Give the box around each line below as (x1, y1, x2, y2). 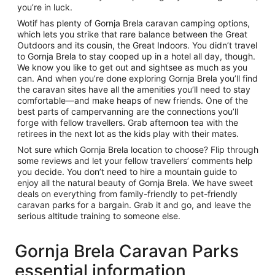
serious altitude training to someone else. (17, 211, 180, 221)
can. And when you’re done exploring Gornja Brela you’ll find (17, 73, 258, 83)
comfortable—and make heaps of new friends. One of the (17, 95, 248, 106)
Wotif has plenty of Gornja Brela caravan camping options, (17, 18, 250, 28)
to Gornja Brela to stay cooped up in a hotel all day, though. (17, 51, 255, 61)
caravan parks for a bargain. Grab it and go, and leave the (17, 199, 251, 210)
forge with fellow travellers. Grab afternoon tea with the (17, 117, 238, 128)
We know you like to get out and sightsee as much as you (17, 62, 247, 72)
